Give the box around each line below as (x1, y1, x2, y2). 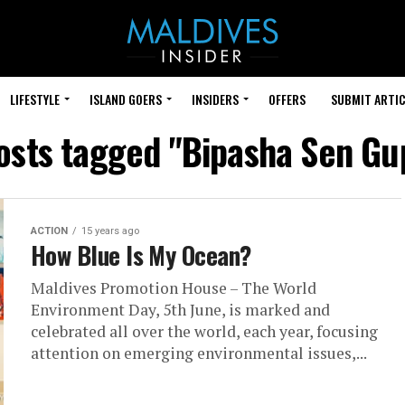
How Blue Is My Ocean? (31, 237, 251, 273)
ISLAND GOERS (89, 89, 162, 108)
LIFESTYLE (10, 89, 60, 108)
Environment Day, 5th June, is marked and (31, 299, 330, 320)
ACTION (31, 225, 68, 237)
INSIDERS (192, 89, 239, 108)
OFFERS (268, 89, 306, 108)
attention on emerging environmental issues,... (31, 343, 367, 363)
